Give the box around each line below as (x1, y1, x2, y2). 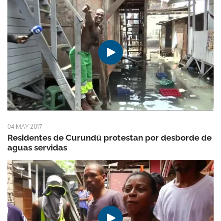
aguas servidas (7, 143, 67, 152)
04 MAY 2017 (7, 123, 42, 130)
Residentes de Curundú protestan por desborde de (7, 133, 212, 143)
